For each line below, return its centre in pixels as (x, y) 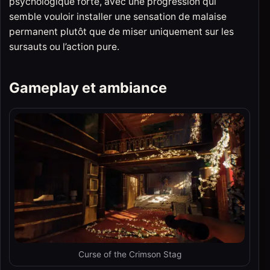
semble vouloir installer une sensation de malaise (118, 16)
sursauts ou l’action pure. (64, 46)
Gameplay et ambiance (88, 87)
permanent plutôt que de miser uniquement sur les (121, 31)
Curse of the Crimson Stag (130, 255)
